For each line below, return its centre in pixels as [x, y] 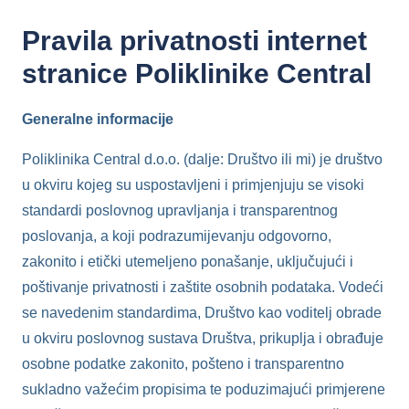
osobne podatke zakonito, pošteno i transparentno [183, 363]
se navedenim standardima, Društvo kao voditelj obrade [202, 312]
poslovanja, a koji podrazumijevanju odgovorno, [177, 236]
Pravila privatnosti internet [194, 40]
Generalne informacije [98, 119]
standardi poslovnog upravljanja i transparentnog [180, 210]
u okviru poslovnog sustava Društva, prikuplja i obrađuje [203, 338]
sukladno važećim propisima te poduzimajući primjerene [204, 389]
